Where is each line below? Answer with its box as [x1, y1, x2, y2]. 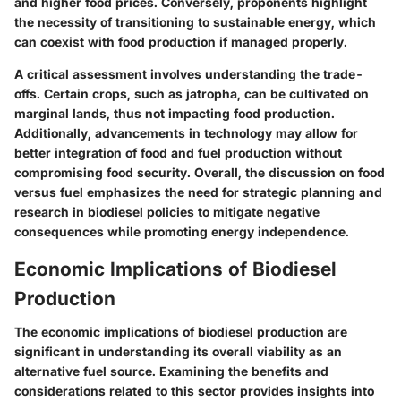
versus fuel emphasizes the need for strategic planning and [14, 183, 382, 200]
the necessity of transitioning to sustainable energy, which [14, 13, 376, 30]
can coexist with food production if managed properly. [14, 33, 347, 49]
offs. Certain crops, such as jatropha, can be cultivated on [14, 85, 369, 101]
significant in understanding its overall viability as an [14, 344, 342, 360]
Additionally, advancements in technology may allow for [14, 124, 358, 141]
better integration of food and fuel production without [14, 144, 342, 160]
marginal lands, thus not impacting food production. [14, 105, 335, 121]
